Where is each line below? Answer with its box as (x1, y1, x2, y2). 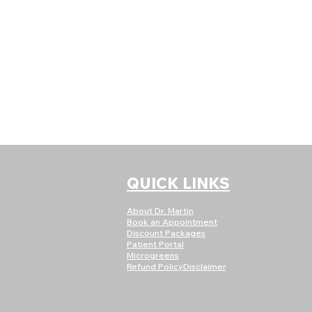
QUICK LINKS (127, 173, 230, 193)
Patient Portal (127, 239, 184, 249)
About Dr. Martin (127, 205, 194, 216)
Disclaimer (183, 261, 226, 272)
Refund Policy (127, 261, 183, 272)
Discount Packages (127, 228, 205, 238)
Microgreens (127, 250, 179, 260)
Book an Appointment (127, 217, 217, 227)
